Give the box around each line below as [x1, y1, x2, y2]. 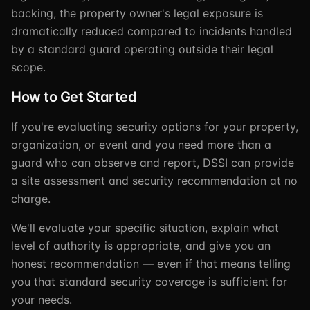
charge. [11, 192, 51, 206]
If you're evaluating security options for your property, [11, 120, 298, 134]
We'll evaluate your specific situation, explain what [11, 221, 279, 235]
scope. [11, 60, 46, 74]
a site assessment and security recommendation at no [11, 174, 298, 188]
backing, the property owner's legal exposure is [11, 6, 263, 20]
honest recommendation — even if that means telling [11, 257, 291, 271]
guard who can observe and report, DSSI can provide [11, 156, 294, 170]
